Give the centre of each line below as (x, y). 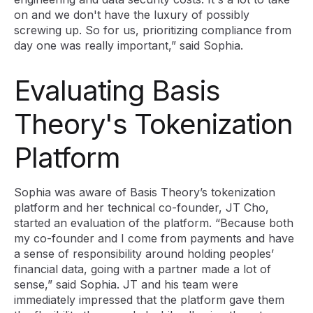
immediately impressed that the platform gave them (149, 300)
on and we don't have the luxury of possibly (132, 15)
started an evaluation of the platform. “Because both (154, 223)
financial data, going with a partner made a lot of (143, 269)
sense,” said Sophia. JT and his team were (126, 285)
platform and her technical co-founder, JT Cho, (141, 208)
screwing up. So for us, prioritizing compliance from (153, 30)
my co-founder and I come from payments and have (154, 239)
